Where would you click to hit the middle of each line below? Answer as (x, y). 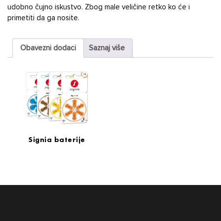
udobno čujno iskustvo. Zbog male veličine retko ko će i (99, 7)
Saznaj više (107, 48)
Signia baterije (57, 140)
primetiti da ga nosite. (43, 18)
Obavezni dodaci (48, 48)
